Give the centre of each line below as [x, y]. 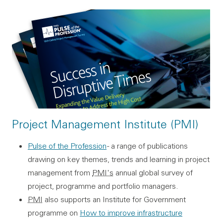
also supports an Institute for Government [114, 199]
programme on [54, 212]
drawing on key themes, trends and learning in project [119, 159]
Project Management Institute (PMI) [105, 124]
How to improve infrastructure [131, 212]
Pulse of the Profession [67, 145]
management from [60, 172]
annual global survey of [153, 172]
